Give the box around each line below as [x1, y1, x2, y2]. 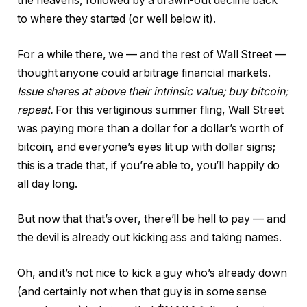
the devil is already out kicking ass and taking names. [17, 231, 284, 245]
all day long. [17, 177, 80, 191]
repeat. [17, 103, 53, 116]
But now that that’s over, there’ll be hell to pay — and [17, 212, 286, 226]
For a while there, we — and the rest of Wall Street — [17, 47, 286, 61]
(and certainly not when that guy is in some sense [17, 284, 267, 298]
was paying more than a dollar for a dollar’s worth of [17, 121, 284, 135]
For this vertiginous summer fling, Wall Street [53, 103, 284, 116]
